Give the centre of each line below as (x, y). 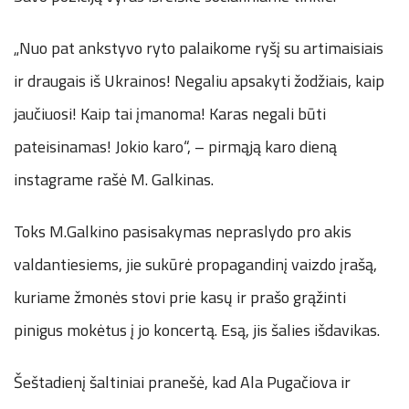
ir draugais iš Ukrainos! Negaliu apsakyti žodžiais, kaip (199, 80)
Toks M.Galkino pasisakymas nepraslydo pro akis (183, 231)
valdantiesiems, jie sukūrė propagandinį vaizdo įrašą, (195, 264)
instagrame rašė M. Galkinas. (114, 179)
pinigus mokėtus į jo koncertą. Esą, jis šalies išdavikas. (197, 330)
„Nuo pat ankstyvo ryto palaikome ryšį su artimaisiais (199, 47)
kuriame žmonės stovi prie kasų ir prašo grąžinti (180, 297)
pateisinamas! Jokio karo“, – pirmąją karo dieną (175, 146)
